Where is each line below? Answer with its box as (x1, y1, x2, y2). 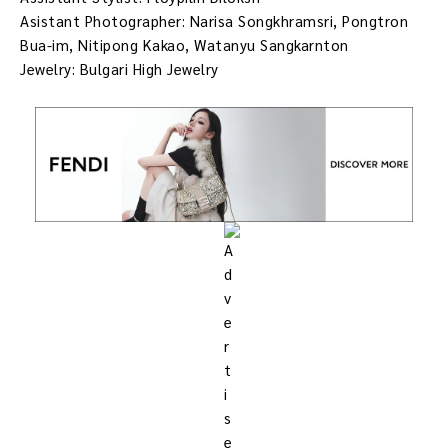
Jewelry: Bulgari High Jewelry (20, 59, 219, 79)
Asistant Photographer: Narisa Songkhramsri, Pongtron (20, 11, 408, 31)
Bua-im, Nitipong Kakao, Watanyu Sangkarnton (20, 35, 349, 55)
